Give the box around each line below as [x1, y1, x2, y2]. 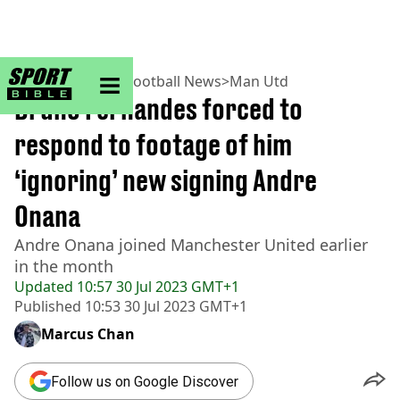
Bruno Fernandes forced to [14, 92, 303, 126]
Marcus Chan [41, 324, 135, 344]
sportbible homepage [71, 67, 188, 82]
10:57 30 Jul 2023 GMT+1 [73, 277, 239, 296]
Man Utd [229, 71, 288, 91]
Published [14, 296, 81, 316]
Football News [126, 71, 221, 91]
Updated [14, 277, 73, 296]
